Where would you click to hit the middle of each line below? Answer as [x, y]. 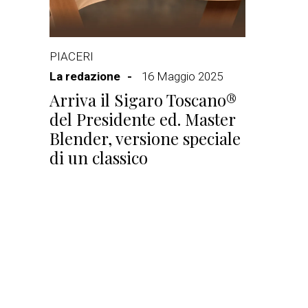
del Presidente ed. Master [142, 119]
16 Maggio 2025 [182, 76]
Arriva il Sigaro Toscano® [143, 100]
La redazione [85, 76]
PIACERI [71, 56]
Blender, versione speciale [145, 138]
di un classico [99, 157]
